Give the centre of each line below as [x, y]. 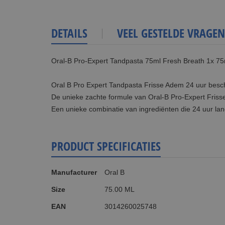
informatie [67, 177]
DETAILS [69, 33]
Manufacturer [74, 172]
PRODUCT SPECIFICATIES [106, 146]
